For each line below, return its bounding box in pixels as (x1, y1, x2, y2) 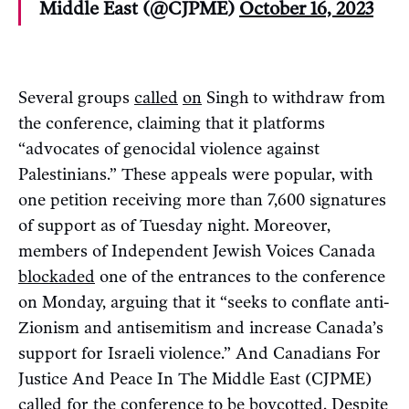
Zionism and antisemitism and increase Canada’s (18, 317, 383, 338)
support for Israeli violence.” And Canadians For (18, 342, 381, 363)
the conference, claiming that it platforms (18, 112, 325, 133)
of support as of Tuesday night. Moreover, (18, 215, 330, 236)
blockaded (18, 266, 95, 287)
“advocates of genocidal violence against (18, 138, 320, 159)
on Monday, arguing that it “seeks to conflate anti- (18, 291, 389, 312)
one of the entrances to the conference (95, 266, 385, 287)
